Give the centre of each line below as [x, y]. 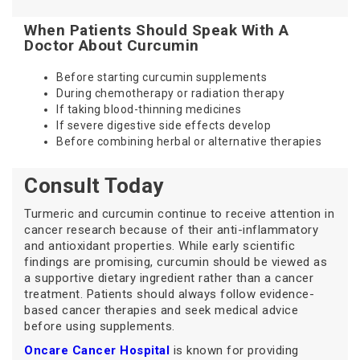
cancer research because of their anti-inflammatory [171, 230]
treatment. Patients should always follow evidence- [169, 295]
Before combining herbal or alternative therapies [189, 142]
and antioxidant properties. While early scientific [160, 246]
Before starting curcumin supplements [162, 78]
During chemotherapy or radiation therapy [170, 94]
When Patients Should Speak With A [157, 31]
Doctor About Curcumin [112, 46]
